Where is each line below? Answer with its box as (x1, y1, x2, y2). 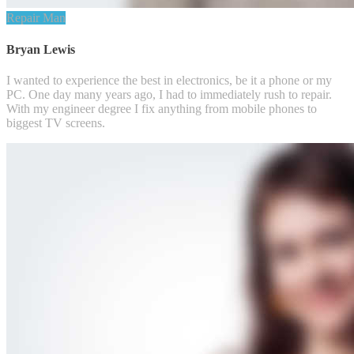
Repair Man (6, 11, 66, 25)
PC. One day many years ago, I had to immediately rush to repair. (6, 87, 332, 101)
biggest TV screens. (6, 115, 105, 130)
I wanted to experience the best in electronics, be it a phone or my (6, 73, 332, 87)
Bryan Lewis (6, 42, 75, 56)
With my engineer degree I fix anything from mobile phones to (6, 101, 317, 115)
